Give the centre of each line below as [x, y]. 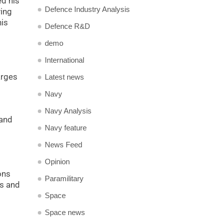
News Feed [63, 145]
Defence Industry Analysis [87, 9]
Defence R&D [67, 26]
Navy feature [66, 128]
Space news [65, 212]
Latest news [64, 77]
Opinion [57, 162]
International [64, 60]
